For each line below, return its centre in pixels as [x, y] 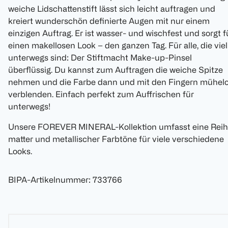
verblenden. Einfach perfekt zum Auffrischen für [101, 94]
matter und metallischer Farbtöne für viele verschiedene [116, 139]
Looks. [20, 151]
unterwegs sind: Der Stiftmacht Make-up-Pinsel [100, 58]
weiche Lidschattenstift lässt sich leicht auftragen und [112, 9]
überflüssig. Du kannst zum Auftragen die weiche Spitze [116, 70]
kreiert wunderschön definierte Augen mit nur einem [109, 21]
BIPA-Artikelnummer [48, 180]
